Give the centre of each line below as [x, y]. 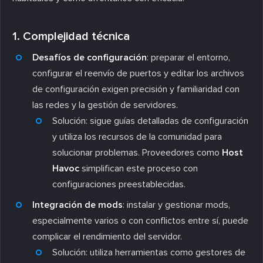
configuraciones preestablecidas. [119, 184]
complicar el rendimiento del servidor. [107, 236]
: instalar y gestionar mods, [176, 205]
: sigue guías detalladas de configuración [167, 121]
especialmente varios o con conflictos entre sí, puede [140, 220]
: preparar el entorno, [188, 57]
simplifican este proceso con [139, 168]
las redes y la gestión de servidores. [105, 105]
